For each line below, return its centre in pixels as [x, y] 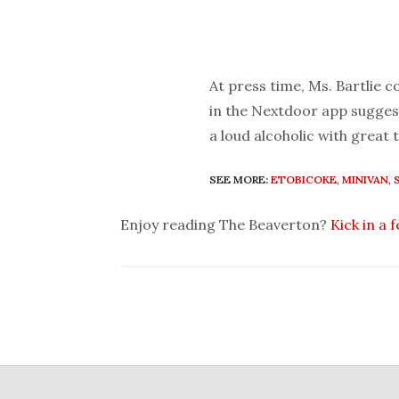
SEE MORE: [239, 179]
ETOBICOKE [304, 179]
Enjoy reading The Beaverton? [225, 224]
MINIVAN [365, 179]
